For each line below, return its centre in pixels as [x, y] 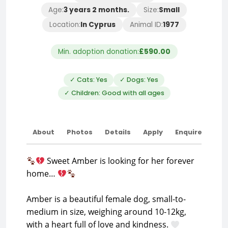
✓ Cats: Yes [89, 80]
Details [118, 132]
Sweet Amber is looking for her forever [120, 161]
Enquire [189, 132]
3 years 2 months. [96, 10]
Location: [65, 25]
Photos [80, 132]
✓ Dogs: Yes [139, 80]
